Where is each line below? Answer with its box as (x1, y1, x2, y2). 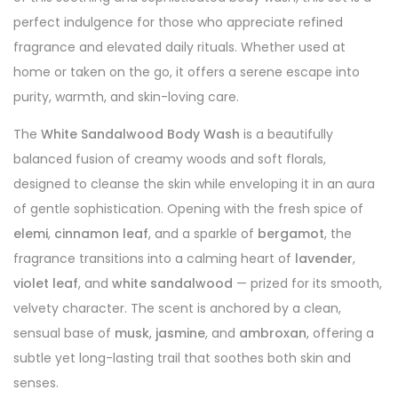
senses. (13, 374, 59, 392)
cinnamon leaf (54, 225, 148, 243)
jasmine (155, 324, 205, 342)
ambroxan (239, 324, 306, 342)
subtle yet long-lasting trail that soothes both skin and (13, 349, 351, 367)
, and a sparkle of (148, 225, 258, 243)
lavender (295, 250, 353, 267)
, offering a (306, 324, 374, 342)
